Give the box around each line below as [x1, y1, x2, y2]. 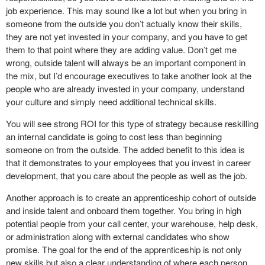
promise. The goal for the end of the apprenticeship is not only [6, 243, 242, 256]
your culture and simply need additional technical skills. [6, 95, 216, 108]
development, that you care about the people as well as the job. [6, 169, 247, 182]
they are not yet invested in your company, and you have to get [6, 30, 247, 43]
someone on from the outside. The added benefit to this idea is [6, 143, 245, 156]
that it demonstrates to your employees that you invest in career [6, 156, 251, 169]
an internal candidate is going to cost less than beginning [6, 130, 222, 143]
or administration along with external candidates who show [6, 230, 230, 243]
